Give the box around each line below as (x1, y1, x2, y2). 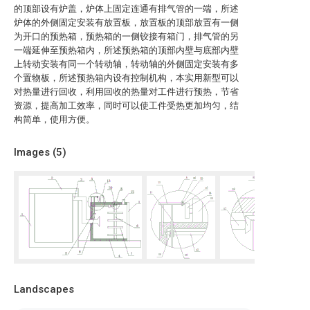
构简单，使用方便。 (14, 114, 95, 125)
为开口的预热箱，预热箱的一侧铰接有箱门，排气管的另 (14, 31, 239, 42)
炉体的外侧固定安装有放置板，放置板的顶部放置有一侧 (14, 17, 239, 28)
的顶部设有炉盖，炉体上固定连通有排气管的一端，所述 (14, 3, 239, 14)
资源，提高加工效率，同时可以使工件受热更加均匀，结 (14, 100, 239, 111)
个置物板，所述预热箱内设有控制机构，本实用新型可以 (14, 73, 239, 83)
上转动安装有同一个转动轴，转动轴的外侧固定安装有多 (14, 59, 239, 69)
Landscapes (14, 283, 74, 295)
